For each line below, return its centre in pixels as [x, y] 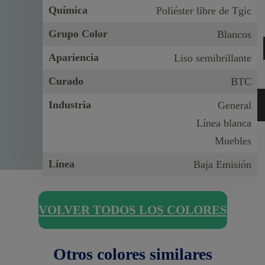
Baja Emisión [222, 164]
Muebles [233, 140]
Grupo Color [78, 33]
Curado [66, 81]
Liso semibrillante [212, 58]
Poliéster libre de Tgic [203, 10]
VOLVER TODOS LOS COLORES [132, 210]
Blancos [234, 34]
